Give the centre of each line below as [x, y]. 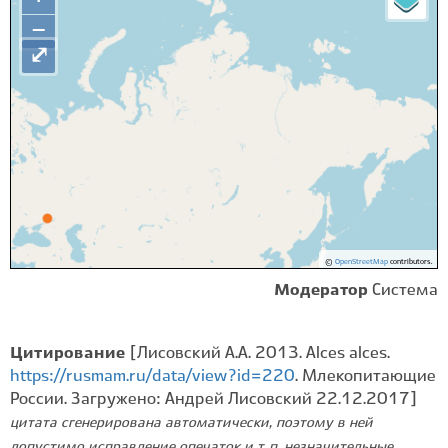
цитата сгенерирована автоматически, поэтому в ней [191, 423]
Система [405, 290]
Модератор [321, 290]
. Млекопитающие [365, 376]
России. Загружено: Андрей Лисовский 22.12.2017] [213, 399]
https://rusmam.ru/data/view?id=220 [152, 376]
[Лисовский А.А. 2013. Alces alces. [260, 353]
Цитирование [70, 353]
